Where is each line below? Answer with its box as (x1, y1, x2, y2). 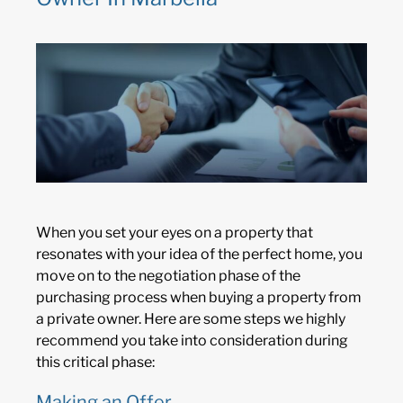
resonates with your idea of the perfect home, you (36, 246, 363, 264)
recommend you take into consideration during (36, 332, 348, 350)
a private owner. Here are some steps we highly (36, 310, 345, 328)
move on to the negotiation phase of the (36, 267, 300, 285)
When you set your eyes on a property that (36, 224, 313, 242)
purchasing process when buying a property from (36, 289, 362, 307)
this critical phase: (36, 354, 155, 372)
